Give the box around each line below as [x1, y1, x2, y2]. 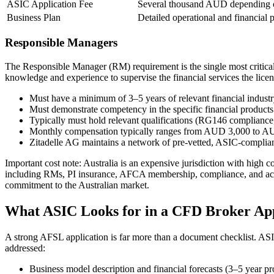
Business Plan [7, 12, 61, 23]
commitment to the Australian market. [5, 179, 149, 190]
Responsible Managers [5, 36, 117, 50]
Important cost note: [5, 157, 81, 168]
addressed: [5, 242, 45, 253]
